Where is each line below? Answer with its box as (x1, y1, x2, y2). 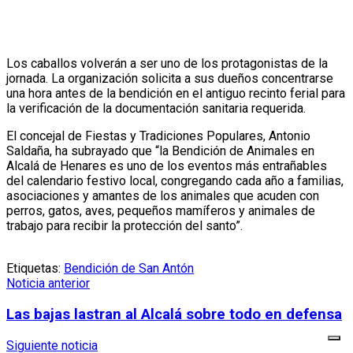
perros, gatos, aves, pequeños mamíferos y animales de (6, 203, 315, 219)
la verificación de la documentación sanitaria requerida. (6, 101, 306, 117)
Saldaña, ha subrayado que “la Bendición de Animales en (6, 143, 314, 159)
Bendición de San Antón (64, 261, 194, 277)
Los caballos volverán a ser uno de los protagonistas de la (6, 56, 328, 72)
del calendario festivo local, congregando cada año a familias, (6, 173, 344, 189)
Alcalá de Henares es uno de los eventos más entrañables (6, 158, 327, 174)
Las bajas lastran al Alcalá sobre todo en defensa (6, 306, 342, 324)
